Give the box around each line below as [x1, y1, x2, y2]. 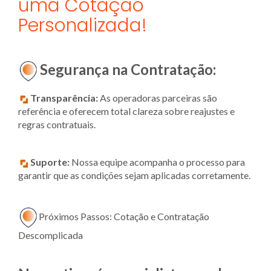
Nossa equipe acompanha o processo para [70, 156, 245, 168]
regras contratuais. [18, 119, 96, 131]
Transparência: [30, 92, 98, 104]
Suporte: [30, 156, 70, 168]
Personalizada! [18, 13, 147, 39]
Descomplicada [18, 229, 83, 241]
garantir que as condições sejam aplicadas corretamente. [18, 169, 250, 181]
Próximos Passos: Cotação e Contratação [37, 210, 209, 222]
